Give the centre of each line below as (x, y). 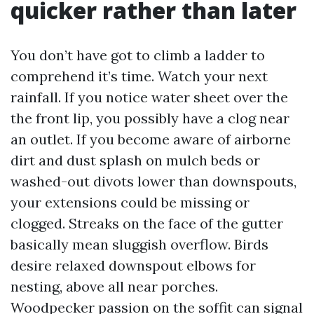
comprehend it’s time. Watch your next (139, 76)
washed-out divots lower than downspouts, (153, 181)
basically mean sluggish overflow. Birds (139, 244)
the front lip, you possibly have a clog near (150, 118)
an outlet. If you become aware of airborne (151, 139)
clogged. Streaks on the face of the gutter (147, 223)
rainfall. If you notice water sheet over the (149, 97)
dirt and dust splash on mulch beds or (135, 160)
